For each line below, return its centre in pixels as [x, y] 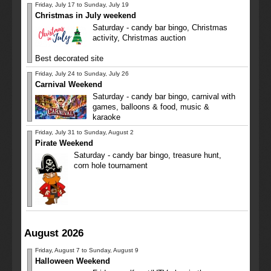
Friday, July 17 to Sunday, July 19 [82, 5]
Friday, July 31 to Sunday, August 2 [84, 132]
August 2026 [54, 233]
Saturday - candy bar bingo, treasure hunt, [148, 156]
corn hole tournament [111, 166]
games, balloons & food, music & [151, 107]
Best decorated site [69, 59]
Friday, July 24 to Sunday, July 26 [82, 74]
